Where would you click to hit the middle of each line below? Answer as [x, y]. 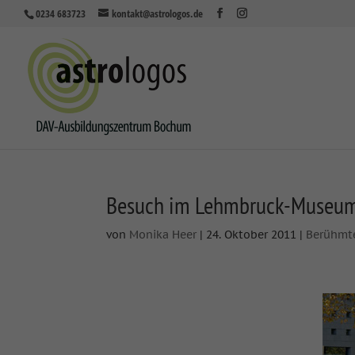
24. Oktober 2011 [252, 235]
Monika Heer [163, 235]
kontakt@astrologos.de [157, 13]
